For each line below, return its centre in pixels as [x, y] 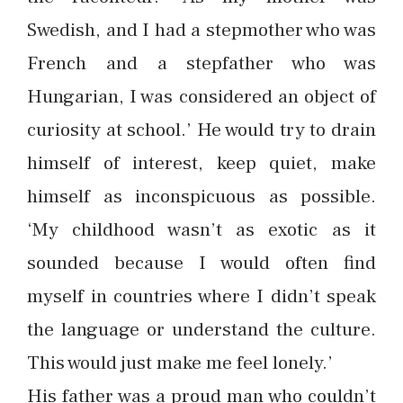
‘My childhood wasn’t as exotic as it [201, 229]
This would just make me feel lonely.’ [180, 363]
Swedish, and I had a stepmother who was [201, 30]
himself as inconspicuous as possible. [201, 196]
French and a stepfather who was [201, 63]
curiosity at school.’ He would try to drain [201, 130]
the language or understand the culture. [201, 329]
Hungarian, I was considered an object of [201, 96]
